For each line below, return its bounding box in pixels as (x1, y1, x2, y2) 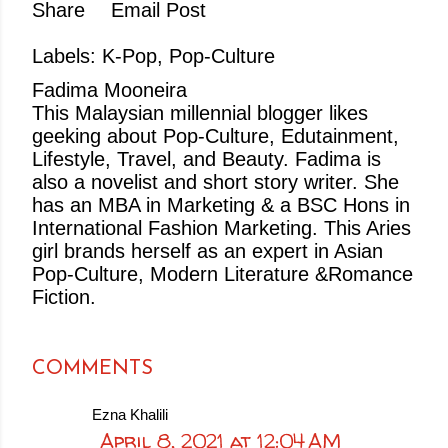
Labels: (32, 45, 96, 67)
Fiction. (32, 286, 96, 308)
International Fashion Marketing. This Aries (32, 217, 411, 239)
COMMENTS (32, 359, 153, 379)
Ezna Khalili (92, 406, 168, 423)
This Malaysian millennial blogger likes (32, 102, 368, 124)
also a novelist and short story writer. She (32, 171, 399, 193)
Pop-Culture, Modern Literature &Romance (32, 263, 413, 285)
